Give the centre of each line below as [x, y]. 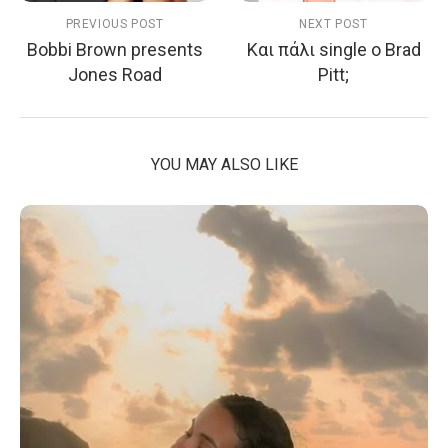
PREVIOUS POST [114, 24]
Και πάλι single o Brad [333, 50]
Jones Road [114, 75]
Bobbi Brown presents [114, 50]
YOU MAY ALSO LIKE [224, 165]
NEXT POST [333, 24]
